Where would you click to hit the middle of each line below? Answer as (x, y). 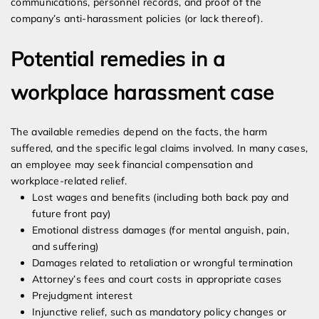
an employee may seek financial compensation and (132, 165)
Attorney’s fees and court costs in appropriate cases (157, 279)
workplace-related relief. (69, 181)
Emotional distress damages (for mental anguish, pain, (161, 230)
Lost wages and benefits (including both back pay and (161, 198)
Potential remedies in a (118, 59)
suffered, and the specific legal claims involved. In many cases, (159, 148)
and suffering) (66, 247)
